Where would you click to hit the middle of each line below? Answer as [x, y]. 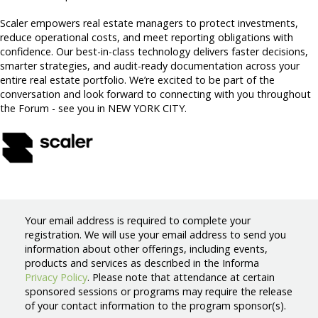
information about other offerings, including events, [146, 248]
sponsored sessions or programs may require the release [159, 291]
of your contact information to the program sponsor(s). [155, 305]
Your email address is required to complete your [138, 220]
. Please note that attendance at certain [181, 277]
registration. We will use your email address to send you [155, 234]
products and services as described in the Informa [142, 263]
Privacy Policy [56, 277]
